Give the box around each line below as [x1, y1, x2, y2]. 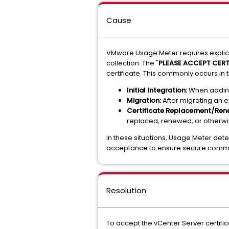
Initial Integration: [127, 85, 187, 95]
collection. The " [106, 58, 158, 68]
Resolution [106, 185, 146, 196]
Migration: [127, 96, 161, 105]
